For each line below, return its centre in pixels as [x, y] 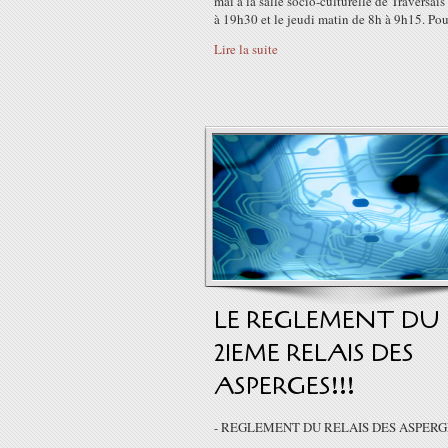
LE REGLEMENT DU [327, 320]
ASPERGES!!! [284, 386]
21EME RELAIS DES [314, 353]
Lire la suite [246, 49]
